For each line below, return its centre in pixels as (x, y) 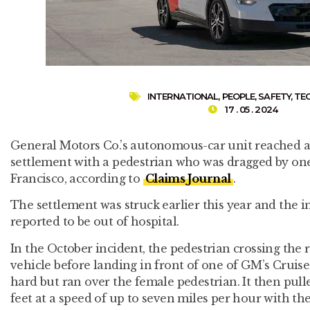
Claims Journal (188, 178)
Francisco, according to (77, 178)
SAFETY (274, 96)
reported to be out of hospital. (95, 222)
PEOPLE (238, 96)
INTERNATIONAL (183, 96)
